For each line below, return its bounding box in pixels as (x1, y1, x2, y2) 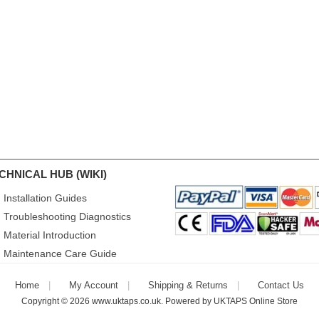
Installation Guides (4, 192, 87, 204)
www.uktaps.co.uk (92, 296, 161, 306)
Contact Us (258, 280, 304, 291)
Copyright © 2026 (21, 296, 92, 306)
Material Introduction (4, 229, 96, 241)
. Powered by (161, 296, 214, 306)
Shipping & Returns (148, 280, 228, 291)
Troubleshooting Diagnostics (4, 211, 131, 222)
